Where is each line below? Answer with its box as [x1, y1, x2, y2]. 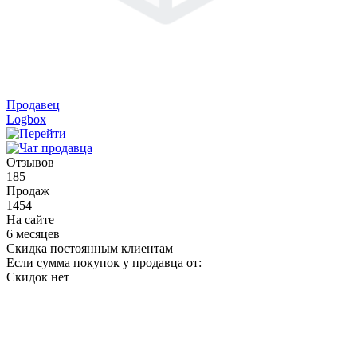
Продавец [6, 98, 60, 112]
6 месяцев [6, 227, 60, 241]
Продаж [6, 184, 49, 198]
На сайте [6, 213, 54, 226]
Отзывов [6, 155, 54, 169]
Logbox [6, 112, 46, 126]
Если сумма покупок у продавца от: [6, 256, 202, 269]
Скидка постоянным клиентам [6, 241, 173, 255]
